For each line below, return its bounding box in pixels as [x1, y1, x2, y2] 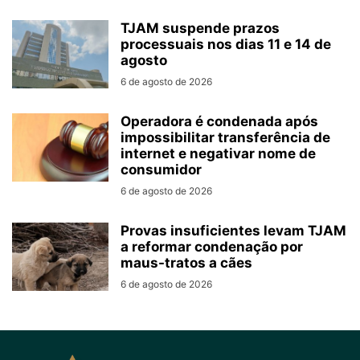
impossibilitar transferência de [121, 129, 330, 146]
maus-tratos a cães [121, 255, 252, 272]
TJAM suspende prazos [121, 20, 280, 37]
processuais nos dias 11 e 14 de [121, 36, 331, 53]
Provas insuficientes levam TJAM [121, 223, 346, 239]
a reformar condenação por [121, 239, 303, 256]
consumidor [121, 162, 202, 178]
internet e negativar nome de [121, 145, 316, 162]
